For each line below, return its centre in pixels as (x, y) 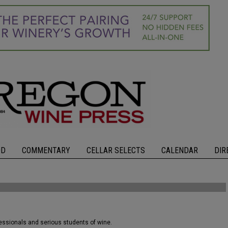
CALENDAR (179, 150)
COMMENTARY (46, 150)
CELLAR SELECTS (116, 150)
